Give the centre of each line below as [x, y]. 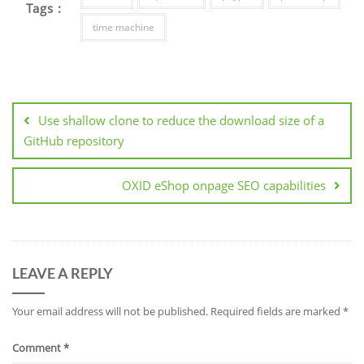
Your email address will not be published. [110, 311]
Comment [38, 347]
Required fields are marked [277, 311]
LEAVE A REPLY [63, 273]
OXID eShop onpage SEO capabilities [224, 185]
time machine [123, 27]
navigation [58, 108]
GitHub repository [74, 140]
